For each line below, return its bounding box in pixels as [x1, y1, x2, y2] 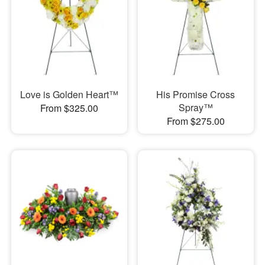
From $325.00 [40, 101, 98, 115]
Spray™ [178, 100, 213, 114]
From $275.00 [166, 114, 225, 128]
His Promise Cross [156, 87, 235, 101]
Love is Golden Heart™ [20, 87, 118, 101]
